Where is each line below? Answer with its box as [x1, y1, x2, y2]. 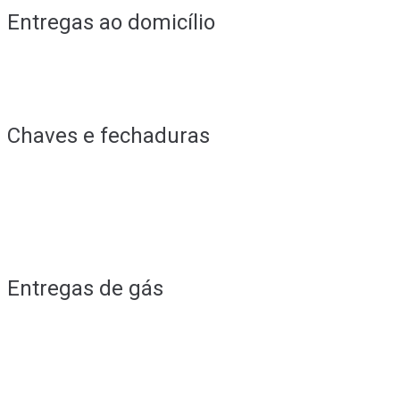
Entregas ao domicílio [7, 10, 215, 36]
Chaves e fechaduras [7, 122, 210, 148]
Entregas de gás [7, 275, 163, 301]
